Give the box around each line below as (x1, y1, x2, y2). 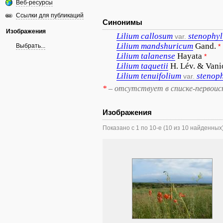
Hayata (177, 51, 202, 61)
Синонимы (103, 18, 142, 26)
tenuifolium (141, 71, 181, 81)
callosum (141, 31, 173, 41)
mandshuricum (141, 41, 193, 51)
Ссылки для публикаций (16, 12, 84, 19)
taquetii (141, 61, 168, 71)
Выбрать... (16, 42, 45, 49)
